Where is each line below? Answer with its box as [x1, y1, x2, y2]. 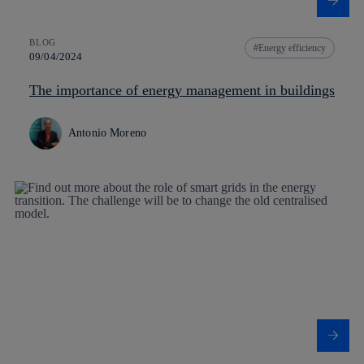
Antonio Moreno [68, 126, 146, 139]
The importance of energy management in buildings [29, 81, 335, 98]
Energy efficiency [258, 41, 326, 54]
